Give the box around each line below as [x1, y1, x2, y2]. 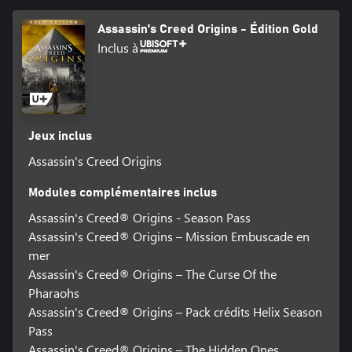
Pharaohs [27, 284, 79, 302]
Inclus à [97, 39, 138, 57]
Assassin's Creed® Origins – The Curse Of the [27, 266, 277, 283]
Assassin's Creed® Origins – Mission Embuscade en [27, 228, 310, 245]
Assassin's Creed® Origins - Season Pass [27, 209, 251, 226]
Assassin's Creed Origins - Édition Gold [97, 23, 318, 36]
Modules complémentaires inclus [27, 186, 217, 200]
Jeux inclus [27, 130, 92, 143]
